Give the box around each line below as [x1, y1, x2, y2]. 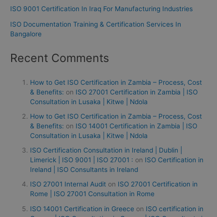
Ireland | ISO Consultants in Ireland [30, 166, 139, 174]
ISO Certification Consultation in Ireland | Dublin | [30, 146, 183, 155]
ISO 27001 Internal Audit [30, 180, 107, 188]
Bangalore [10, 30, 42, 38]
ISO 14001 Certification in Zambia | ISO [76, 122, 198, 130]
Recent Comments [10, 51, 109, 65]
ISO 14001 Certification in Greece [30, 204, 135, 213]
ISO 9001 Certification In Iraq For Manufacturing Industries [10, 5, 193, 13]
